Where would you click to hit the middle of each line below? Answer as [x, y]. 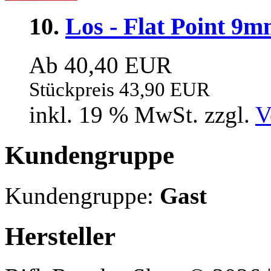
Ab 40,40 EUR [100, 65]
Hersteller [60, 237]
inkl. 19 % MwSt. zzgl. [142, 115]
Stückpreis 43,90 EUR [119, 90]
